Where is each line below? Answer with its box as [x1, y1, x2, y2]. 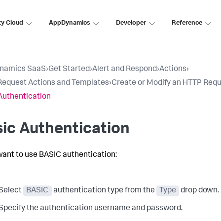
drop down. [179, 187, 220, 195]
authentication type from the [51, 187, 156, 195]
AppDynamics [49, 20, 90, 27]
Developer [116, 20, 146, 27]
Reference [172, 20, 202, 27]
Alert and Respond [92, 66, 157, 74]
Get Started [48, 66, 90, 74]
